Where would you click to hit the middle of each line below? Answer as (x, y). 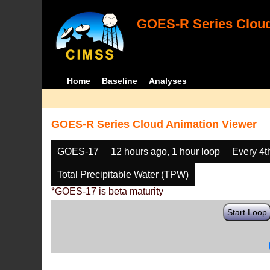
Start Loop (247, 212)
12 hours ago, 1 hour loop (166, 152)
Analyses (168, 81)
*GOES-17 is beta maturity (108, 191)
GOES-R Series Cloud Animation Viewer (154, 124)
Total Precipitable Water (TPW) (123, 174)
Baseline (119, 81)
